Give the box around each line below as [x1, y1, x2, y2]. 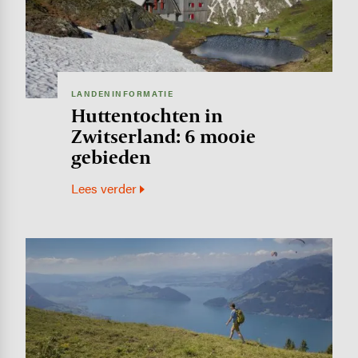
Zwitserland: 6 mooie [70, 124, 256, 149]
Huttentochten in [70, 103, 223, 129]
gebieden [70, 145, 151, 170]
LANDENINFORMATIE [70, 88, 174, 100]
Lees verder [70, 179, 137, 197]
